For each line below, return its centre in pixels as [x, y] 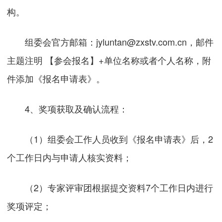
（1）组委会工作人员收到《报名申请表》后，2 [110, 139]
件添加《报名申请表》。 [56, 79]
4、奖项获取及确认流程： [68, 109]
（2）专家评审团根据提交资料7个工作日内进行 [110, 187]
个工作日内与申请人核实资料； [70, 157]
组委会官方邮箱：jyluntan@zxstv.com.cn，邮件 [111, 42]
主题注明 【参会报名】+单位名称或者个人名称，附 [109, 60]
